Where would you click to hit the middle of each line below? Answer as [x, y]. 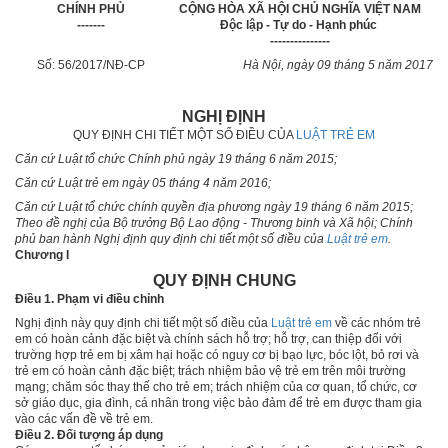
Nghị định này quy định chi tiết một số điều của [143, 322]
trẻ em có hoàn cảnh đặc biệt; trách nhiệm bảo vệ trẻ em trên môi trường [210, 370]
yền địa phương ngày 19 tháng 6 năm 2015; [294, 206]
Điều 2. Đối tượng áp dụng [89, 434]
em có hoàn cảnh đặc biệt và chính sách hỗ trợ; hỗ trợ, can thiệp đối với [208, 338]
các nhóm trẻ [386, 322]
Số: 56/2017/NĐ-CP [91, 64]
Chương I [42, 254]
